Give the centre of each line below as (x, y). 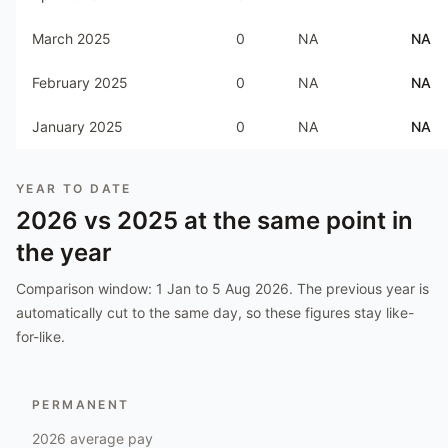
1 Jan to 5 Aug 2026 (222, 288)
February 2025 (80, 82)
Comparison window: (86, 288)
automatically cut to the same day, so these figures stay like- (215, 312)
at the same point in (295, 220)
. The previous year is (359, 288)
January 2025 (77, 126)
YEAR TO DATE (74, 188)
